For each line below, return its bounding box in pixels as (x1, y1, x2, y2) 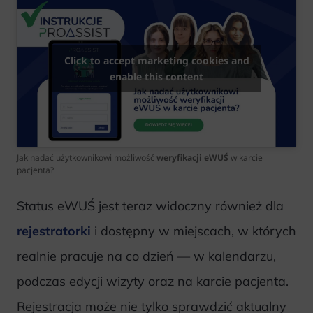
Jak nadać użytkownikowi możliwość (17, 151, 156, 163)
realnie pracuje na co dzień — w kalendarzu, (17, 247, 276, 264)
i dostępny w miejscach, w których (91, 222, 296, 239)
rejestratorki (17, 222, 91, 239)
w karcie (228, 151, 263, 163)
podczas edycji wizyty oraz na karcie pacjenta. (17, 272, 289, 289)
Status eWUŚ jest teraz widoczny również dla (17, 197, 284, 214)
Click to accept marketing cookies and (64, 54, 249, 68)
